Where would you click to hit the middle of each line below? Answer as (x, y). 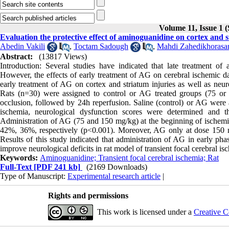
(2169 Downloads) (117, 167)
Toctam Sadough (101, 46)
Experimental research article (114, 176)
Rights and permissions (88, 196)
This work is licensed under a (145, 212)
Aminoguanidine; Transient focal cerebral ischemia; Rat (129, 158)
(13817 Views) (63, 57)
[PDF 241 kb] (56, 167)
